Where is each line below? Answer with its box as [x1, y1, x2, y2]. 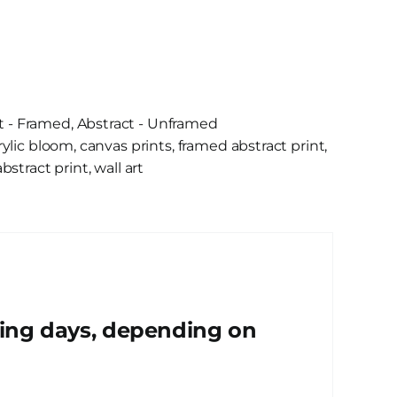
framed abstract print [177, 137, 325, 154]
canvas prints [79, 137, 172, 154]
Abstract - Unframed [76, 115, 218, 132]
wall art [94, 160, 144, 176]
